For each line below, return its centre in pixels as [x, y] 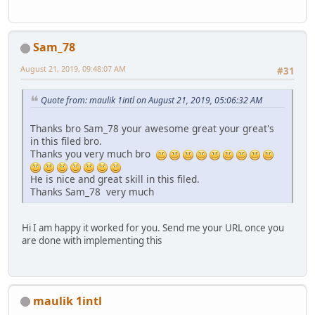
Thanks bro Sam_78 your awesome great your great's [152, 129]
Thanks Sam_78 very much [92, 192]
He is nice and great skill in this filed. [115, 179]
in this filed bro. [66, 141]
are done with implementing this [92, 241]
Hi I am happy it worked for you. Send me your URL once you [153, 228]
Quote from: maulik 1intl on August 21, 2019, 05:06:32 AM [152, 100]
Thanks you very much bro [93, 154]
